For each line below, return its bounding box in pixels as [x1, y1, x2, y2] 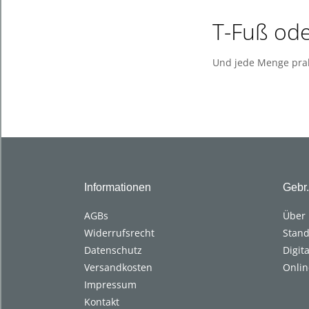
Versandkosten [84, 260, 152, 274]
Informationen [84, 181, 151, 193]
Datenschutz [84, 243, 142, 257]
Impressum [84, 277, 137, 291]
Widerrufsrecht [84, 226, 154, 239]
